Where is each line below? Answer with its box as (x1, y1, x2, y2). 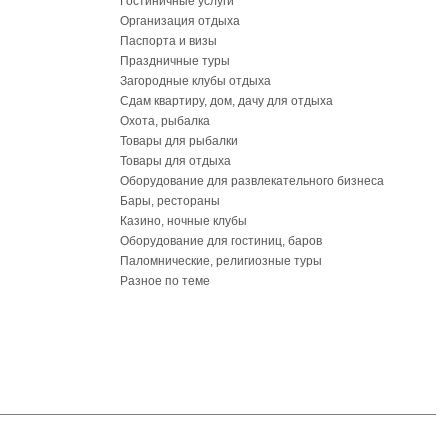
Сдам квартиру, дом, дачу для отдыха (120, 94, 333, 108)
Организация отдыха (120, 14, 240, 28)
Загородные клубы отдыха (120, 74, 271, 88)
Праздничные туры (120, 54, 230, 68)
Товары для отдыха (120, 154, 231, 168)
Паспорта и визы (120, 34, 217, 48)
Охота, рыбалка (120, 114, 210, 128)
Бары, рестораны (120, 194, 220, 208)
